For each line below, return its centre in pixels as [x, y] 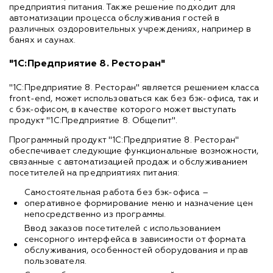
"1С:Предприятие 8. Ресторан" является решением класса [134, 87]
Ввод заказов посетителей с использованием [123, 228]
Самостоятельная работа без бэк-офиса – [116, 192]
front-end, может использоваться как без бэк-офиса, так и [134, 98]
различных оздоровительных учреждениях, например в [130, 29]
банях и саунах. [44, 40]
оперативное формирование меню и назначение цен [139, 203]
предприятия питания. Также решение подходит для [122, 7]
